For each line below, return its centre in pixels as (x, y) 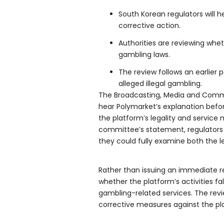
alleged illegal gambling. (160, 83)
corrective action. (149, 25)
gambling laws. (144, 54)
